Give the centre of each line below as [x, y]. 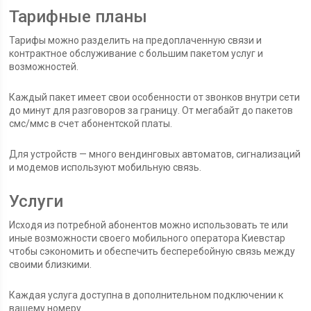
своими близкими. [51, 265]
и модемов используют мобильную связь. [106, 168]
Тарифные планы [78, 17]
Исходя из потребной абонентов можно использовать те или [149, 225]
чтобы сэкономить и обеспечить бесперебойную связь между [152, 252]
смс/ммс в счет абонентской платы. [91, 124]
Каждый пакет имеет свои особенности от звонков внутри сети [155, 98]
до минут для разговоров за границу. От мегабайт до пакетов [151, 111]
